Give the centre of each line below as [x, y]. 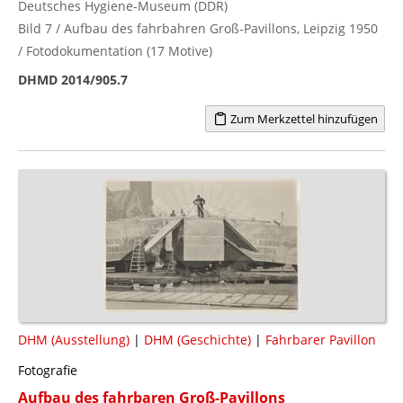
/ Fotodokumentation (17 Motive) [115, 50]
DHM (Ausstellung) [74, 339]
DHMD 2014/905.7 [73, 79]
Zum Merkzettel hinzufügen [302, 118]
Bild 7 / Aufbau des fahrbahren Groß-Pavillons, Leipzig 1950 [198, 28]
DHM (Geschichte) [197, 339]
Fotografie [48, 370]
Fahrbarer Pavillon [321, 339]
